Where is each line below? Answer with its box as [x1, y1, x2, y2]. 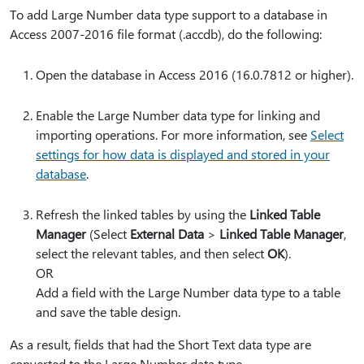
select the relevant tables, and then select [36, 245, 267, 262]
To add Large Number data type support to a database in [10, 6, 327, 24]
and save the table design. [36, 303, 180, 321]
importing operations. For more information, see [36, 126, 310, 144]
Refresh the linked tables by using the [36, 206, 249, 223]
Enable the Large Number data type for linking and [36, 106, 320, 124]
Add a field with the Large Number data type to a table [36, 284, 340, 301]
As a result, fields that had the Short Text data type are [10, 336, 311, 353]
